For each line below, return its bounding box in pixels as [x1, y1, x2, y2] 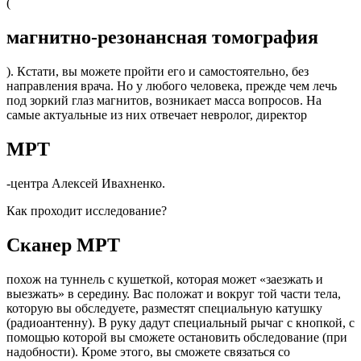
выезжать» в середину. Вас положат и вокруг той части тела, [6, 286, 341, 301]
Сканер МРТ [6, 234, 120, 255]
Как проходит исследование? [6, 203, 167, 218]
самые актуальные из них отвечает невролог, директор [6, 108, 307, 122]
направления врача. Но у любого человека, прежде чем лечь [6, 79, 337, 93]
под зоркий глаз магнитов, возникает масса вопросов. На [6, 93, 322, 108]
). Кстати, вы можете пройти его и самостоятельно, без [6, 64, 309, 79]
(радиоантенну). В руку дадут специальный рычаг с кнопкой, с [6, 315, 355, 330]
